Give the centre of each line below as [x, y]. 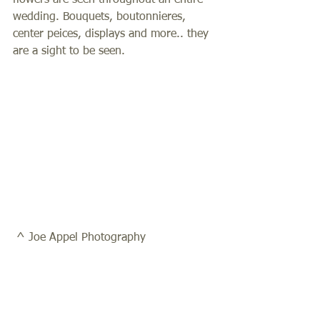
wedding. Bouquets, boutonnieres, [101, 17]
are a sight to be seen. [72, 51]
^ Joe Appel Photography [83, 238]
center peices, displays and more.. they [112, 34]
